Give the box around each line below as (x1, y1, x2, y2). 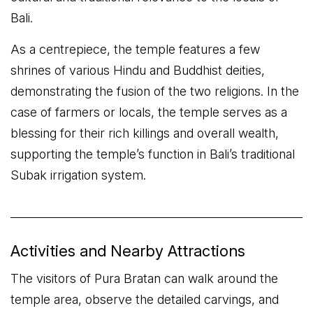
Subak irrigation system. (10, 168, 146, 182)
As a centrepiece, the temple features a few (10, 42, 260, 57)
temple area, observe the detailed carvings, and (10, 292, 279, 307)
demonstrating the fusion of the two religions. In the (10, 84, 299, 99)
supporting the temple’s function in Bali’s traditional (10, 147, 295, 161)
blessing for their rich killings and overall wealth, (10, 126, 279, 140)
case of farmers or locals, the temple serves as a (10, 105, 287, 119)
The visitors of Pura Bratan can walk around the (10, 271, 278, 286)
